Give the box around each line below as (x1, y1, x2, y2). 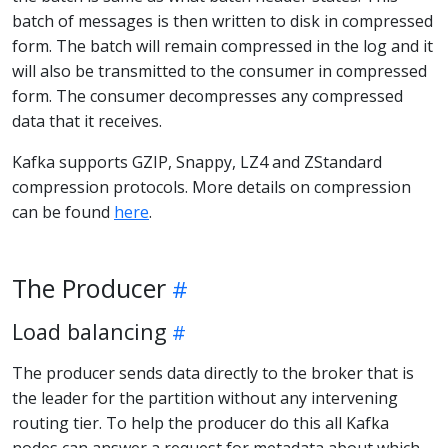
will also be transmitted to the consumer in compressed (12, 59, 427, 82)
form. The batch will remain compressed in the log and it (12, 34, 433, 57)
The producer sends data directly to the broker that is (12, 361, 414, 384)
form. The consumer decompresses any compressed (12, 84, 403, 107)
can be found (12, 200, 114, 223)
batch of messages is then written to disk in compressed (12, 9, 433, 32)
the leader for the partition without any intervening (12, 386, 398, 409)
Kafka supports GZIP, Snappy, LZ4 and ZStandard (12, 150, 382, 173)
